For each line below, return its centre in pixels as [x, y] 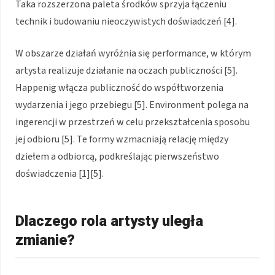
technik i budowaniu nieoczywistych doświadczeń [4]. [126, 21]
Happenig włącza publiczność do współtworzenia [119, 87]
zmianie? [45, 240]
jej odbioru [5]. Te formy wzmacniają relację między [122, 139]
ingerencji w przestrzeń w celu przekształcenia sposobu [133, 122]
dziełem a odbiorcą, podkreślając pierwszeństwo [117, 156]
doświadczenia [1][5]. [60, 173]
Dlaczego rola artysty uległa [109, 221]
